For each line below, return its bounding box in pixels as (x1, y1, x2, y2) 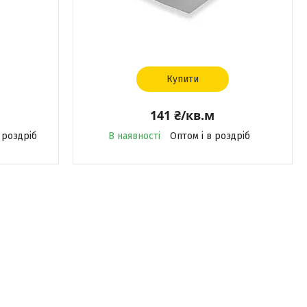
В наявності (108, 130, 160, 142)
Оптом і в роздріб (169, 130, 250, 142)
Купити (166, 73, 199, 85)
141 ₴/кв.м (150, 107, 215, 123)
